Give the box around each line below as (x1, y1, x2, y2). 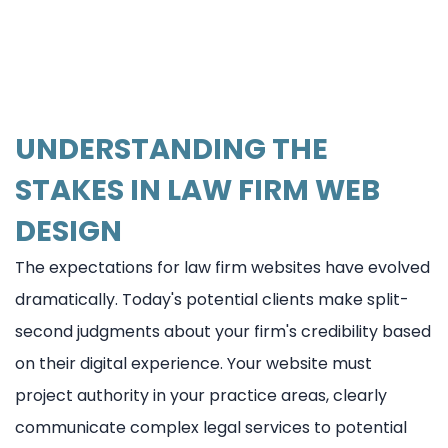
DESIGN (15, 210, 122, 251)
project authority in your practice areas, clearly (15, 383, 387, 407)
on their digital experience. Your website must (15, 351, 372, 375)
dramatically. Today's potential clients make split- (15, 287, 409, 311)
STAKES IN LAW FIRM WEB (15, 169, 380, 210)
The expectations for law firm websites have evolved (15, 255, 430, 279)
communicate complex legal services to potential (15, 415, 407, 439)
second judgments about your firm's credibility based (15, 319, 431, 343)
